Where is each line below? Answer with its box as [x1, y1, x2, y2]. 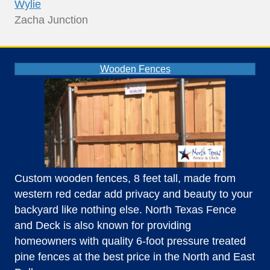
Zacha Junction [14, 13, 88, 26]
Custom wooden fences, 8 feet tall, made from [14, 172, 236, 184]
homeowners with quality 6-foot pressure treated [14, 234, 246, 247]
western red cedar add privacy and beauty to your [14, 187, 253, 200]
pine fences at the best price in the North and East [14, 250, 255, 263]
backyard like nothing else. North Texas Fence [14, 203, 236, 216]
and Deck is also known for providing [14, 219, 191, 231]
